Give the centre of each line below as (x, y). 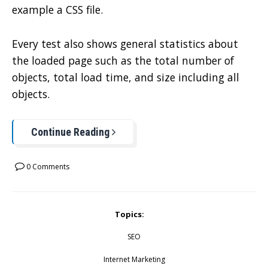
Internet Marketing (134, 259)
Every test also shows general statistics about (125, 43)
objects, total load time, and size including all (126, 77)
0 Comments (47, 166)
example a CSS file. (57, 10)
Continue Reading (71, 132)
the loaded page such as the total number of (123, 60)
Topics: (130, 214)
